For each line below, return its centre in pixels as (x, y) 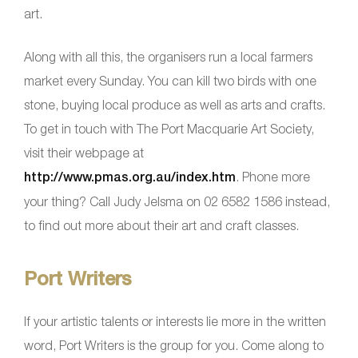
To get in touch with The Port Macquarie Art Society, (169, 128)
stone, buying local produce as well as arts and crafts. (175, 104)
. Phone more (273, 176)
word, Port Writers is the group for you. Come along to (174, 345)
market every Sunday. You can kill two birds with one (170, 80)
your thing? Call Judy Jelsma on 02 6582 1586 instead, (177, 201)
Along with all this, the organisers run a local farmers (168, 56)
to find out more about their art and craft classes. (161, 225)
